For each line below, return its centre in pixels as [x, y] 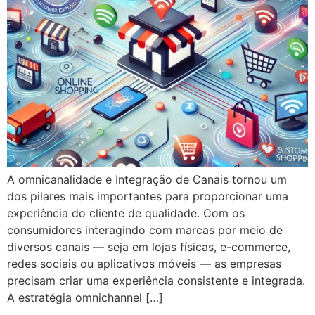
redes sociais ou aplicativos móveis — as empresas [144, 264]
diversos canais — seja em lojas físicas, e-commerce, [149, 247]
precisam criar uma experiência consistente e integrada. [156, 281]
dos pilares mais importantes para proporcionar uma [148, 197]
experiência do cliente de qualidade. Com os [126, 213]
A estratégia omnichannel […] [85, 298]
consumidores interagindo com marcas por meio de [145, 230]
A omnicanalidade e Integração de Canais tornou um [147, 180]
